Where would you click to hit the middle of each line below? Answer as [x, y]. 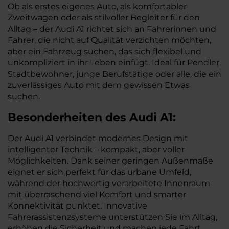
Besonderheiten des [68, 117]
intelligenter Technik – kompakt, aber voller [96, 150]
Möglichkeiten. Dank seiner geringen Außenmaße [110, 161]
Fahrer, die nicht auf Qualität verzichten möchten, [109, 40]
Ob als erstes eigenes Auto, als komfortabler [97, 6]
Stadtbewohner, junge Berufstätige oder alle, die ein [114, 74]
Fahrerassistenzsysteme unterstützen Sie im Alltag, [112, 217]
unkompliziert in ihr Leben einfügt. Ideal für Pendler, [114, 63]
